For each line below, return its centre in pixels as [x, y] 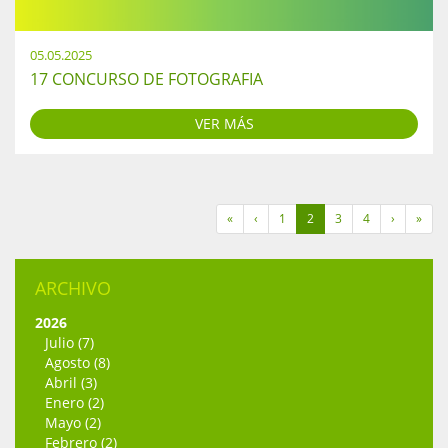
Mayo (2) [73, 423]
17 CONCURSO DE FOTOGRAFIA [146, 79]
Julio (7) [69, 343]
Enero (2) [74, 403]
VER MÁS [224, 124]
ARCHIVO [73, 288]
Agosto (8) [77, 363]
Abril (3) [71, 383]
